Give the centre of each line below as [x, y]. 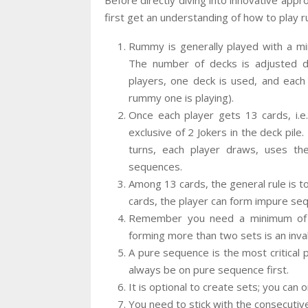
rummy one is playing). [181, 97]
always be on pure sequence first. [209, 269]
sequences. [155, 166]
